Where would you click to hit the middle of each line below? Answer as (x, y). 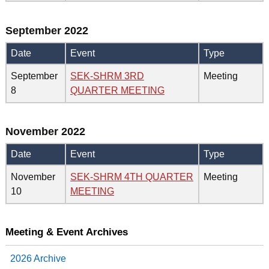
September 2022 (47, 30)
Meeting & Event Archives (66, 231)
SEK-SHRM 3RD (107, 76)
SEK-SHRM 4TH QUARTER (131, 177)
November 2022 (45, 131)
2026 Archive (38, 259)
